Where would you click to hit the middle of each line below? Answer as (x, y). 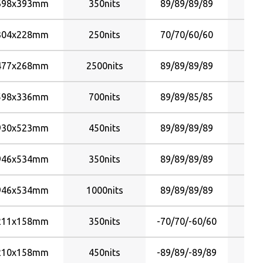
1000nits (104, 190)
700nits (104, 97)
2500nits (104, 66)
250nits (104, 35)
